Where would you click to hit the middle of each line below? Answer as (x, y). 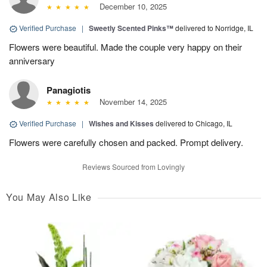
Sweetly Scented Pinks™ (131, 28)
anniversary (32, 61)
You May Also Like (49, 197)
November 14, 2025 (131, 102)
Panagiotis (69, 90)
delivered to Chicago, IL (194, 123)
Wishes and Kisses (121, 124)
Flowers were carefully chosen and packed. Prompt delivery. (126, 142)
